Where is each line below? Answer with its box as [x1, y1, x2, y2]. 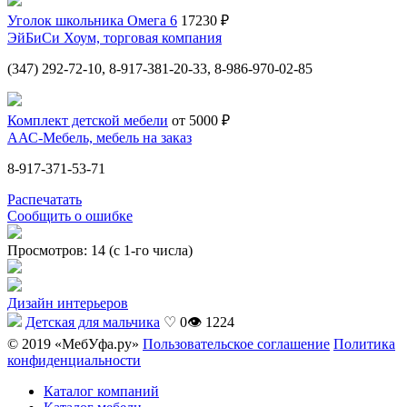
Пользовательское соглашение [143, 335, 330, 352]
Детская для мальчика [25, 313, 160, 330]
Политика [333, 335, 395, 352]
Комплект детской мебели [7, 112, 168, 128]
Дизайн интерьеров [7, 294, 128, 311]
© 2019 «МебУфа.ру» [7, 335, 143, 352]
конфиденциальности [7, 352, 141, 368]
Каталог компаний [44, 382, 159, 399]
